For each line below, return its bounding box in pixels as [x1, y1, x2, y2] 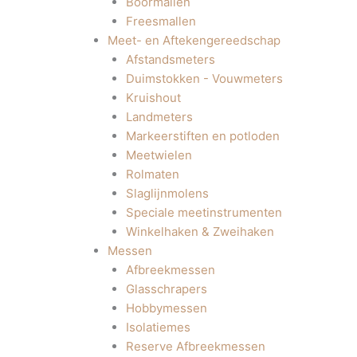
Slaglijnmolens [125, 186, 209, 201]
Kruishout [125, 90, 181, 105]
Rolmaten [125, 167, 179, 182]
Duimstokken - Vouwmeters [125, 71, 283, 86]
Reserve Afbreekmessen [125, 339, 265, 354]
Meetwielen [125, 147, 192, 163]
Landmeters [125, 109, 193, 124]
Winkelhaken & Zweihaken [125, 224, 274, 239]
